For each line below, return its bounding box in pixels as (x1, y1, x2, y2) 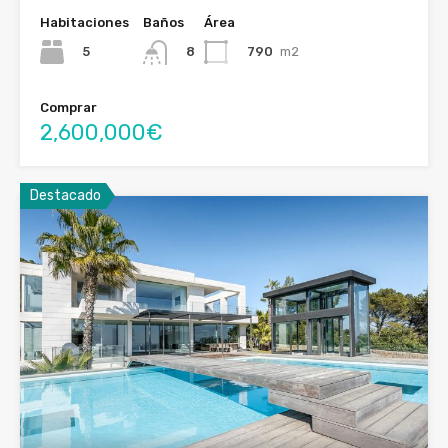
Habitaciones (40, 15, 129, 31)
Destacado (30, 186, 101, 204)
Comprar (40, 99, 97, 115)
